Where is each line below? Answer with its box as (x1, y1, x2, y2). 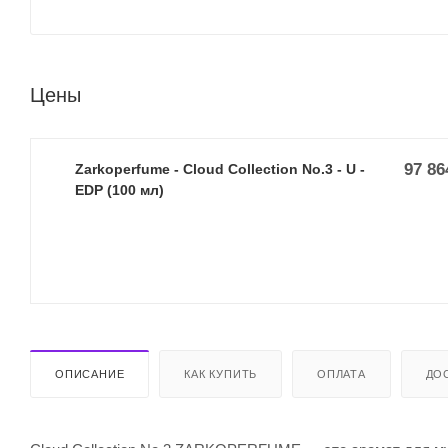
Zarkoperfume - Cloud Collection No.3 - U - (75, 160, 365, 177)
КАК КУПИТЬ (184, 367, 258, 380)
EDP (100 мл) (75, 181, 164, 198)
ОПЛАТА (317, 367, 366, 380)
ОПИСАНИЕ (55, 367, 125, 380)
